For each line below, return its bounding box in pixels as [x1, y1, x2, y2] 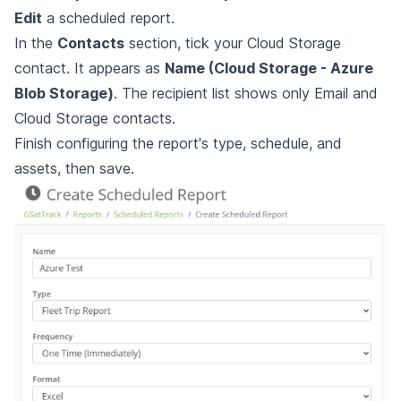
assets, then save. [14, 158, 134, 177]
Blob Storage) [14, 83, 114, 102]
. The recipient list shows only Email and [114, 83, 378, 102]
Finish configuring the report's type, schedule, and [14, 133, 342, 152]
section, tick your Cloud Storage [124, 33, 341, 52]
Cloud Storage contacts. [14, 108, 175, 127]
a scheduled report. [42, 8, 175, 27]
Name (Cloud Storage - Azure [165, 58, 373, 77]
